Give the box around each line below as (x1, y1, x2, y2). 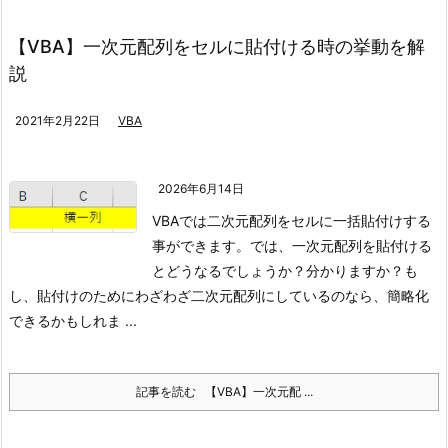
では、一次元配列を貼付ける (250, 237, 432, 254)
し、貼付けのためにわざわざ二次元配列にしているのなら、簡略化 (9, 287, 429, 304)
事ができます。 (152, 237, 250, 254)
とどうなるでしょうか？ (152, 262, 306, 279)
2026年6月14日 (158, 181, 244, 196)
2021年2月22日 (15, 113, 100, 128)
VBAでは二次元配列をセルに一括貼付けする (152, 212, 431, 229)
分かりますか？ (306, 262, 404, 279)
